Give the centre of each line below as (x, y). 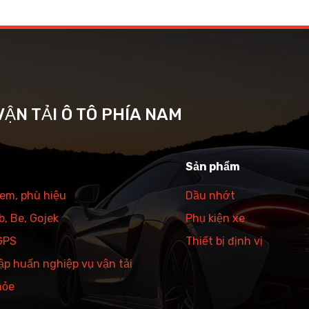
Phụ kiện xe (215, 218)
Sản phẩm (213, 166)
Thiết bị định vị (224, 241)
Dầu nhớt (210, 195)
